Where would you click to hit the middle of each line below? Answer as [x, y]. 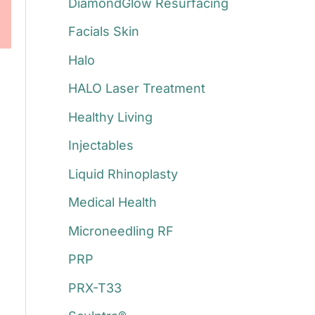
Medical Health [112, 202]
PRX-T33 [95, 288]
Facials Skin [103, 32]
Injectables [101, 146]
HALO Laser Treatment [136, 89]
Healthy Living [110, 117]
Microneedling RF [121, 231]
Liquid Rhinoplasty [123, 174]
